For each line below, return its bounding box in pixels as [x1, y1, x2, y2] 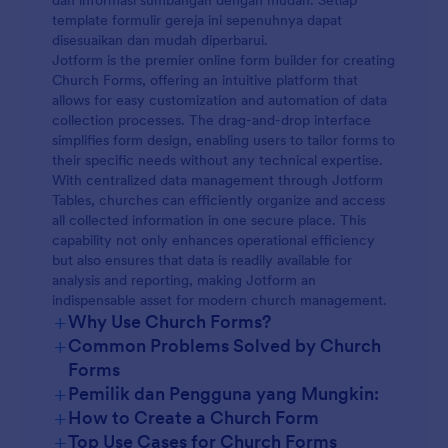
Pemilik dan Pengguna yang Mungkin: [68, 382, 379, 405]
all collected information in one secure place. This [52, 211, 366, 229]
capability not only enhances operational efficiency [52, 231, 375, 249]
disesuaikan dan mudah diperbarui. [52, 31, 268, 49]
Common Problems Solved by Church [68, 334, 381, 357]
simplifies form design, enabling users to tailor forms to [52, 131, 395, 149]
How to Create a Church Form [68, 406, 319, 429]
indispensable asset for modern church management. [52, 291, 387, 309]
